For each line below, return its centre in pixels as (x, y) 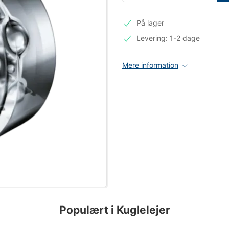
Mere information (150, 65)
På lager (150, 23)
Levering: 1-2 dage (168, 38)
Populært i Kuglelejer (114, 210)
